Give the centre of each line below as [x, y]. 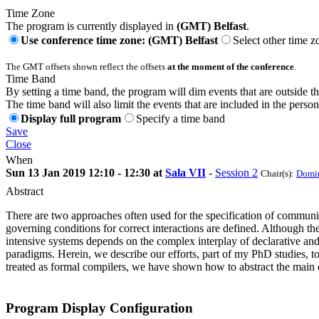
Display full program [71, 118]
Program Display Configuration [99, 308]
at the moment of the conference [231, 66]
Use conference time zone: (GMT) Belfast [119, 40]
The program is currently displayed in [91, 26]
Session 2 [236, 172]
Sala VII [185, 172]
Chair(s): [278, 173]
